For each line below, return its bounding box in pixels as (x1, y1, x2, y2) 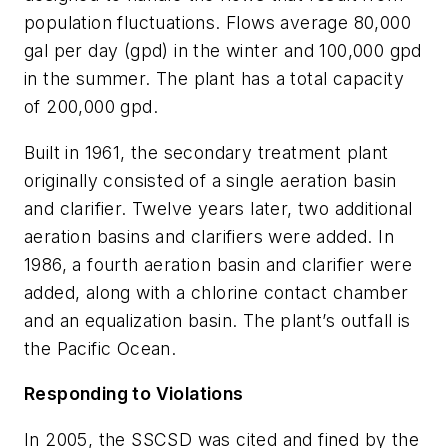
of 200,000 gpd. (24, 96, 158, 118)
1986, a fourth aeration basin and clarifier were (24, 253, 413, 275)
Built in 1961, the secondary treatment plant (24, 141, 389, 163)
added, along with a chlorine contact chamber (24, 281, 409, 303)
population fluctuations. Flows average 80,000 (24, 12, 411, 34)
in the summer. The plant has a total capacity (24, 68, 404, 90)
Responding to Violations (24, 383, 244, 405)
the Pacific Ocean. (24, 337, 177, 359)
